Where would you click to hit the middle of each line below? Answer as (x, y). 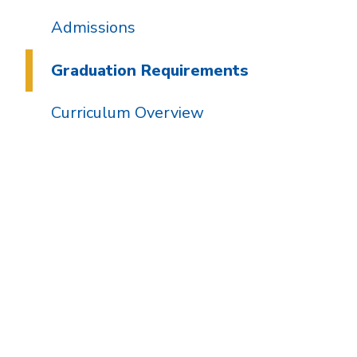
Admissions (93, 28)
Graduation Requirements (149, 70)
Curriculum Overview (127, 113)
